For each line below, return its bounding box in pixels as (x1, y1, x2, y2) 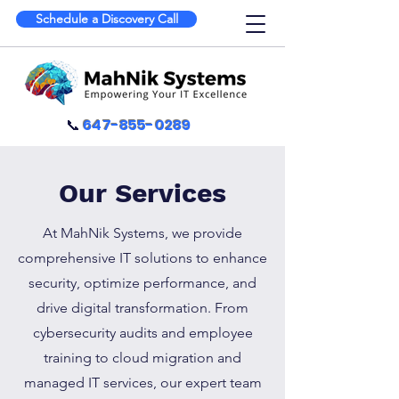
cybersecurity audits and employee (32, 324, 253, 341)
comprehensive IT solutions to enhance (18, 249, 267, 266)
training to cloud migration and (44, 349, 241, 366)
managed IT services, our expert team (23, 374, 262, 391)
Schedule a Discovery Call (35, 11, 178, 27)
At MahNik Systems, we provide (43, 224, 242, 241)
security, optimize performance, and (28, 274, 256, 291)
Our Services (59, 177, 226, 208)
